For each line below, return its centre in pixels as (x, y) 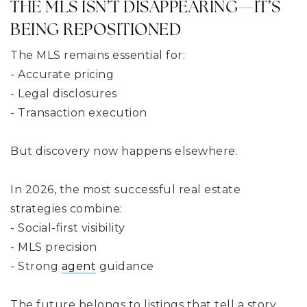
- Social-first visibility (68, 228)
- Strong (36, 266)
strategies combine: (66, 208)
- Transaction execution (79, 112)
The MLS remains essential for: (98, 55)
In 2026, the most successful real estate (125, 189)
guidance (125, 266)
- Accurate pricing (62, 74)
